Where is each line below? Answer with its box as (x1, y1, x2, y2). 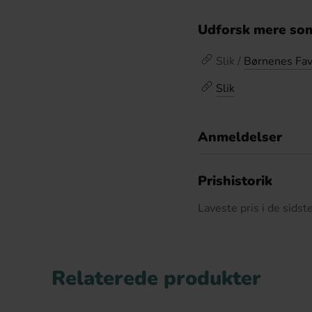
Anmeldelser (198, 128, 282, 146)
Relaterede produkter (51, 265, 261, 292)
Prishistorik (198, 172, 272, 190)
